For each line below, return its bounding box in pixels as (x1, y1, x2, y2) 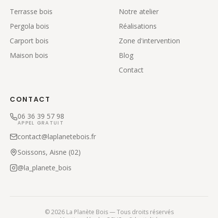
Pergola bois (10, 21, 49, 31)
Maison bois (10, 51, 48, 60)
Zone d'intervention (119, 36, 180, 46)
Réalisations (119, 21, 157, 31)
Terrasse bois (10, 7, 53, 17)
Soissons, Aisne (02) (18, 147, 81, 157)
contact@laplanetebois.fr (18, 132, 96, 142)
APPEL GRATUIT (18, 119, 64, 127)
